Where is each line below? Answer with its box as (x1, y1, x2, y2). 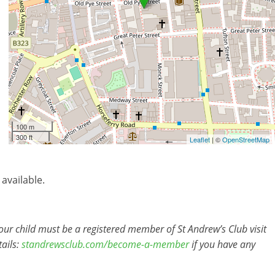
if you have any (189, 238, 255, 251)
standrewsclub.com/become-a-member (21, 238, 189, 251)
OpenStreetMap (222, 134, 269, 144)
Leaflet (190, 134, 210, 144)
